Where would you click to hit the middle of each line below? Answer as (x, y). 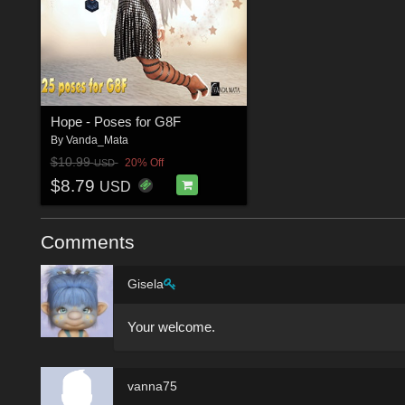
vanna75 (152, 386)
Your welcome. (171, 326)
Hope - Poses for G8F (115, 122)
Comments (88, 241)
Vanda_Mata (97, 141)
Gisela (146, 283)
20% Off (144, 162)
